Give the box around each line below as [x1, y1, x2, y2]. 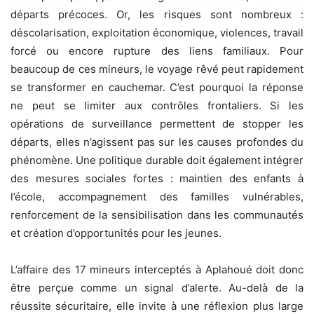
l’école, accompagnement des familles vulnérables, [11, 189, 303, 203]
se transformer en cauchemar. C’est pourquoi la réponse [11, 80, 303, 94]
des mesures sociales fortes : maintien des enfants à [11, 171, 303, 185]
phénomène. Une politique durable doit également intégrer [11, 153, 303, 167]
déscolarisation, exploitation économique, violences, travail [11, 25, 303, 39]
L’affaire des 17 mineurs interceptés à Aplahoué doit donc [11, 262, 303, 276]
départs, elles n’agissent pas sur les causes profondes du [11, 135, 303, 149]
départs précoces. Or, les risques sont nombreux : [11, 7, 303, 21]
